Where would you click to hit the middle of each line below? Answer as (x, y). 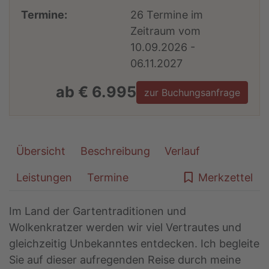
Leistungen (44, 178)
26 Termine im (167, 14)
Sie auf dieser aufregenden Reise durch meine (125, 260)
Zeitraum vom (166, 31)
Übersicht (41, 151)
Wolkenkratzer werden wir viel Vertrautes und (125, 228)
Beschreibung (115, 151)
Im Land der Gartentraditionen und (98, 211)
